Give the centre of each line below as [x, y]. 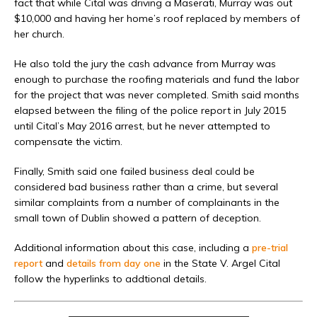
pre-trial [270, 248]
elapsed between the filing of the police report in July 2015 [150, 111]
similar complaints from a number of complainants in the [147, 203]
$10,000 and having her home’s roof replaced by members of [157, 19]
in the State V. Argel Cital [220, 264]
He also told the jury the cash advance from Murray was [145, 64]
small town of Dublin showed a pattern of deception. [138, 218]
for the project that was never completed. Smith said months [157, 95]
